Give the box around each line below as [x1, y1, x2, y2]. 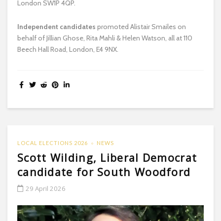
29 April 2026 [26, 184, 66, 193]
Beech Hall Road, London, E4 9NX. [17, 44, 118, 54]
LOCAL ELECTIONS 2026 [17, 139, 88, 146]
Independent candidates [17, 22, 96, 31]
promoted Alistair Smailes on [97, 22, 186, 31]
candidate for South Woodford [17, 164, 191, 179]
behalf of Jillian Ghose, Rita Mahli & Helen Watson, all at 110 [17, 33, 192, 42]
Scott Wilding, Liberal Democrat [17, 150, 197, 165]
